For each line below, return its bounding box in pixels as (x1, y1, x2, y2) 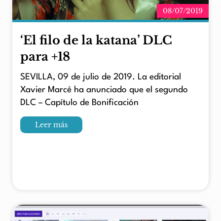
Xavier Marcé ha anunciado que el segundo (20, 86, 188, 95)
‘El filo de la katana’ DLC (20, 33, 172, 48)
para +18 (20, 49, 70, 64)
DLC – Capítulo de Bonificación (20, 99, 139, 108)
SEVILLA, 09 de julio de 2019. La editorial (20, 73, 181, 82)
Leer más (35, 120, 68, 129)
